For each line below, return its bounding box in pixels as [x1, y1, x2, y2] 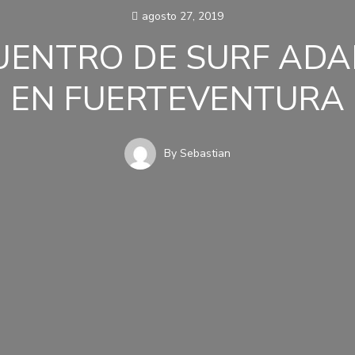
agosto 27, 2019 [142, 8, 223, 24]
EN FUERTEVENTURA [10, 76, 345, 122]
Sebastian [180, 145, 231, 161]
